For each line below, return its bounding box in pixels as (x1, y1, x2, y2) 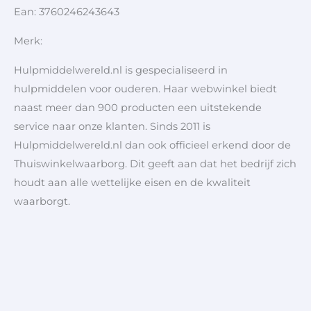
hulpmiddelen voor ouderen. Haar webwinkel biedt (14, 82, 277, 95)
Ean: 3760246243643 (14, 6, 119, 19)
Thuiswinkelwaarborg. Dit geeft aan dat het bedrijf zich (14, 157, 296, 170)
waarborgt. (14, 194, 70, 208)
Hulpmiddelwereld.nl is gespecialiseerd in (14, 63, 228, 76)
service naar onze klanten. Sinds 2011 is (14, 119, 210, 133)
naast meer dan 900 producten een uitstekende (14, 101, 262, 114)
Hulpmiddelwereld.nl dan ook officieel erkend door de (14, 138, 291, 151)
